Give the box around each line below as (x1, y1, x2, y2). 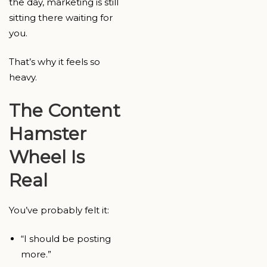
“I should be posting (21, 233, 111, 245)
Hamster (9, 122, 86, 145)
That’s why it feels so (9, 56, 100, 68)
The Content (9, 99, 120, 122)
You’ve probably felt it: (9, 204, 109, 216)
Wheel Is (9, 145, 85, 168)
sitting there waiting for (9, 11, 113, 23)
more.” (21, 249, 51, 260)
